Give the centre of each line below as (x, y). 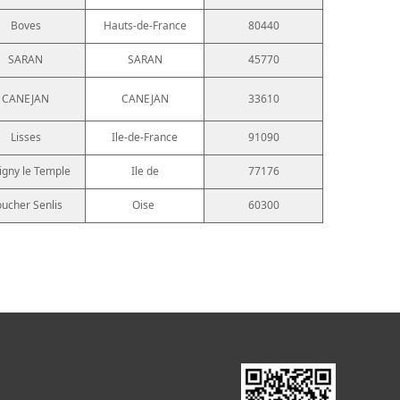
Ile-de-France (145, 137)
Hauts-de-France (145, 25)
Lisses (25, 137)
